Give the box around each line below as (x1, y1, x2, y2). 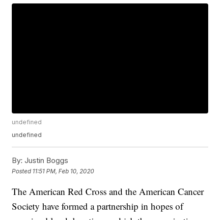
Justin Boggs (23, 156, 69, 165)
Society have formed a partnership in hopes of (12, 200, 184, 213)
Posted (12, 167, 33, 175)
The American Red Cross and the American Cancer (12, 185, 204, 198)
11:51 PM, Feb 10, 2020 (32, 167, 95, 175)
